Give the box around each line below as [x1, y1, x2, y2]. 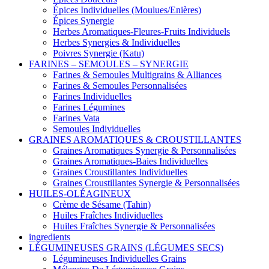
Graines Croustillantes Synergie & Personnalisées [53, 177, 240, 188]
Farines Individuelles [53, 91, 131, 101]
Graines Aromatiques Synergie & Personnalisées [53, 145, 236, 156]
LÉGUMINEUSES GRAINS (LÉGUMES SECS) [29, 242, 223, 253]
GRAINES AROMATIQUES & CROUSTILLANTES [29, 134, 241, 145]
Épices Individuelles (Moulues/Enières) [53, 4, 201, 15]
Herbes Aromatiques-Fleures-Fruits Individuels [53, 26, 230, 37]
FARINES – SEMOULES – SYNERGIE [29, 58, 189, 69]
